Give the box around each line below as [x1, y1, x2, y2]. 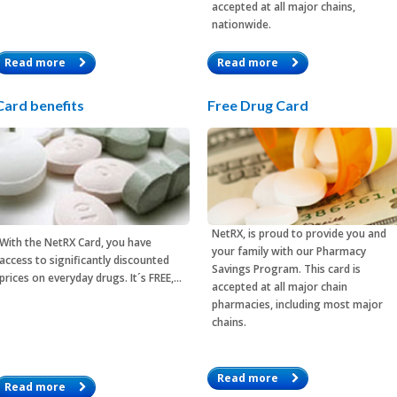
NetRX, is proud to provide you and [212, 225, 386, 241]
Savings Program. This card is [212, 261, 361, 276]
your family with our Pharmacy [212, 243, 366, 259]
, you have [101, 234, 152, 250]
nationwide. [212, 16, 271, 32]
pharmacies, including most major [212, 296, 383, 312]
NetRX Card [44, 234, 101, 250]
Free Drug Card [207, 96, 308, 113]
